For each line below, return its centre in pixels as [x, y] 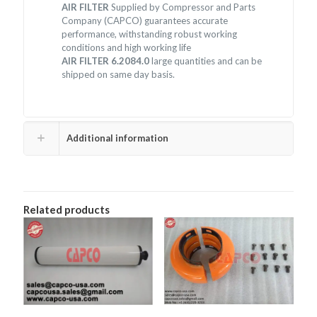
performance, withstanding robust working [150, 34]
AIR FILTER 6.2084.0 [107, 60]
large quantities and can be [207, 60]
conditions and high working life [127, 47]
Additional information [117, 138]
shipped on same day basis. [119, 74]
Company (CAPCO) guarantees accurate [145, 20]
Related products [67, 209]
